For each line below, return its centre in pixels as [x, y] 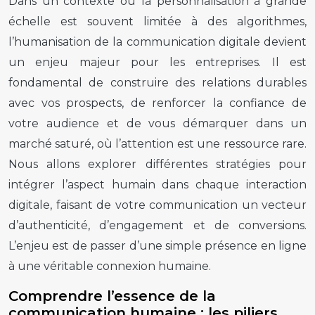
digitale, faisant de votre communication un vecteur [157, 205]
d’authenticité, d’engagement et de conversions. [157, 225]
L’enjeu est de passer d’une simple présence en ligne [157, 245]
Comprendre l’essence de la [112, 296]
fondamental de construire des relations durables [157, 82]
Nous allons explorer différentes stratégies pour [157, 164]
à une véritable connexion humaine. [110, 266]
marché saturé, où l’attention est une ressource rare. [157, 143]
